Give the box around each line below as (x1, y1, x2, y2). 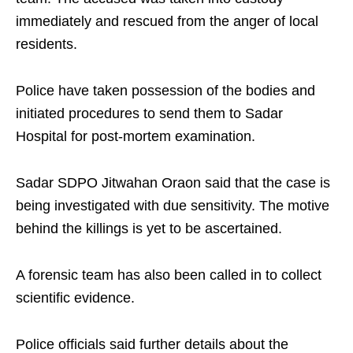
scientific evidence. (16, 290, 135, 307)
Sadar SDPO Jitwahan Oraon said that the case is (16, 175, 330, 191)
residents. (16, 36, 77, 53)
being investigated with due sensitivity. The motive (16, 198, 329, 214)
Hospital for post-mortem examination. (16, 128, 255, 145)
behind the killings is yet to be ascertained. (16, 221, 282, 237)
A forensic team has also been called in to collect (16, 267, 321, 284)
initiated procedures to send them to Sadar (16, 106, 283, 122)
